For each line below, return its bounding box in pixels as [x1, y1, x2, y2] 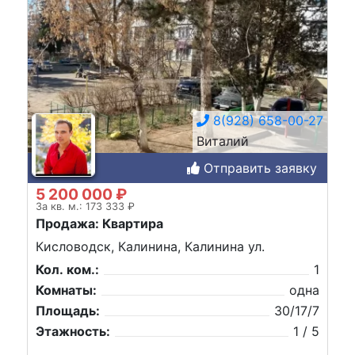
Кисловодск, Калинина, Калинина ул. [36, 239, 265, 255]
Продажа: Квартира [36, 215, 163, 231]
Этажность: [36, 323, 110, 340]
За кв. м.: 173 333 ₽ [36, 200, 135, 212]
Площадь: [36, 303, 100, 319]
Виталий [197, 132, 249, 149]
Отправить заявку [200, 159, 317, 176]
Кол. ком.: [36, 261, 99, 278]
